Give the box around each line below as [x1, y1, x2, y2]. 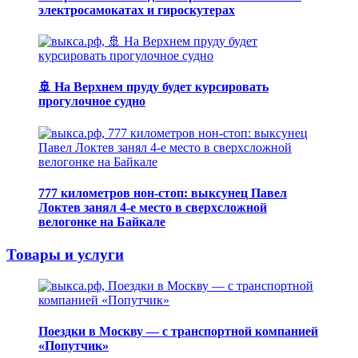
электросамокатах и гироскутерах [38, 2, 235, 17]
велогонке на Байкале [38, 214, 165, 229]
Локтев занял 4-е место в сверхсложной [38, 200, 267, 214]
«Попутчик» [38, 339, 109, 353]
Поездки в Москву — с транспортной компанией [38, 324, 318, 339]
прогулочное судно [38, 94, 145, 109]
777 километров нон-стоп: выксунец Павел [38, 185, 287, 200]
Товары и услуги [6, 246, 124, 264]
